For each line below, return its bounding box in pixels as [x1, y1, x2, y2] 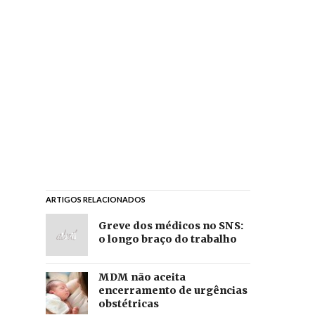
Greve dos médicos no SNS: [98, 219, 243, 232]
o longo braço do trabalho [98, 232, 237, 245]
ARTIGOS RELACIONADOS [45, 195, 146, 205]
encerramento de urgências [98, 284, 247, 297]
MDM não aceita [98, 271, 186, 284]
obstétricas [98, 297, 159, 311]
